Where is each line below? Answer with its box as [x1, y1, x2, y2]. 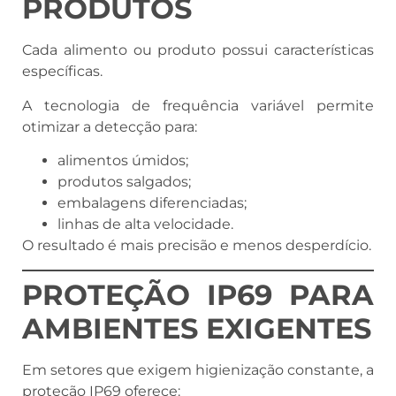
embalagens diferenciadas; [57, 194, 247, 212]
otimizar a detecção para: [22, 118, 197, 135]
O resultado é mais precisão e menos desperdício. [22, 237, 371, 255]
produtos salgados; [57, 173, 191, 191]
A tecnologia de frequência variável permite [22, 96, 374, 114]
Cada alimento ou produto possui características [22, 42, 374, 59]
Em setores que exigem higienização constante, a [22, 361, 374, 378]
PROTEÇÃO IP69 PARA [22, 277, 374, 312]
